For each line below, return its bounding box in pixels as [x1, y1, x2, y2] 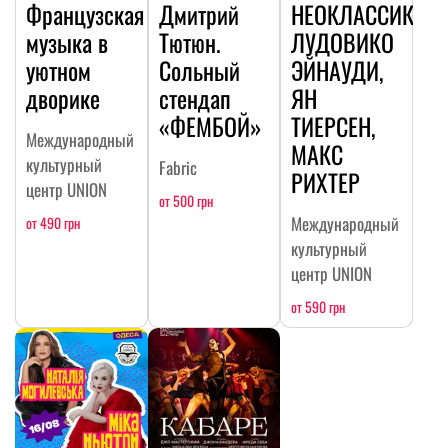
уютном [26, 51, 91, 88]
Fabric [158, 154, 197, 180]
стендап [158, 79, 231, 116]
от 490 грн [26, 211, 80, 233]
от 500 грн [158, 189, 213, 211]
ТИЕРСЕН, [291, 107, 376, 144]
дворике [26, 79, 100, 116]
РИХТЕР [291, 163, 361, 200]
